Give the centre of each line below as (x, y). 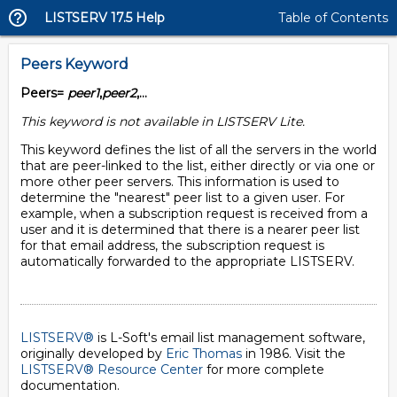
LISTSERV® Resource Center (112, 370)
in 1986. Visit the (294, 354)
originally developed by (93, 354)
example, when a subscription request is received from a (194, 214)
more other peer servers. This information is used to (180, 182)
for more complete (264, 370)
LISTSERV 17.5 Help (105, 18)
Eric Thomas (204, 354)
